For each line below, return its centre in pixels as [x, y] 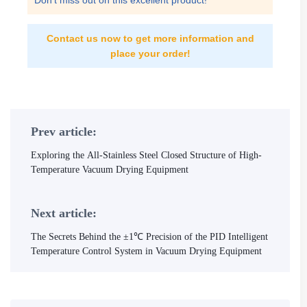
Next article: [64, 213]
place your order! [150, 53]
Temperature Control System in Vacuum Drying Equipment [146, 251]
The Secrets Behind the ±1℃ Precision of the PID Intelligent [149, 237]
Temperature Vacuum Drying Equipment [110, 170]
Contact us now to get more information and [150, 38]
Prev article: [64, 132]
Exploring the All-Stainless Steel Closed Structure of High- [146, 155]
